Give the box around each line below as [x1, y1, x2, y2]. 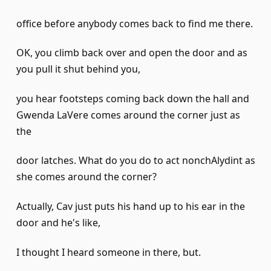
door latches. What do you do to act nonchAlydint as [16, 154, 255, 168]
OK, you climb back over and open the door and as [16, 46, 247, 60]
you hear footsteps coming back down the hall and [16, 91, 249, 105]
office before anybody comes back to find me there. [16, 16, 253, 30]
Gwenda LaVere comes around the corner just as [16, 108, 240, 122]
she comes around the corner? [16, 170, 157, 184]
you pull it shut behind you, [16, 62, 140, 76]
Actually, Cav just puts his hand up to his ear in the [16, 200, 245, 214]
